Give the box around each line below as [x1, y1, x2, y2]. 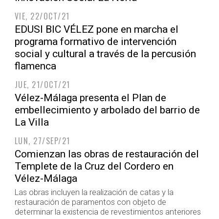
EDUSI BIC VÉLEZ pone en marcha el [15, 23, 178, 35]
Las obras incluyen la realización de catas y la [15, 187, 174, 197]
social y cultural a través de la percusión [15, 48, 196, 60]
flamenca [15, 60, 56, 72]
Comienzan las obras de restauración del [15, 148, 199, 160]
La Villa [15, 116, 49, 128]
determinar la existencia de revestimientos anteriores [15, 207, 201, 217]
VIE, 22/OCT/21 [15, 10, 70, 22]
